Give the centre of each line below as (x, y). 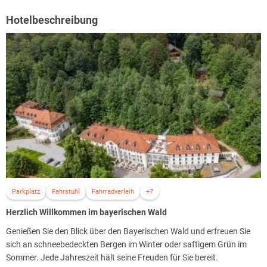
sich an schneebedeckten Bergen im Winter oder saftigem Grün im (126, 245)
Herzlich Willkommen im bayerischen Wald (86, 212)
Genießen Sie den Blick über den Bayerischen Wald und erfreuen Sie (128, 232)
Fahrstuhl (66, 192)
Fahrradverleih (113, 192)
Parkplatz (26, 192)
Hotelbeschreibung (52, 20)
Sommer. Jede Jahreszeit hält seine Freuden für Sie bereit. (113, 258)
